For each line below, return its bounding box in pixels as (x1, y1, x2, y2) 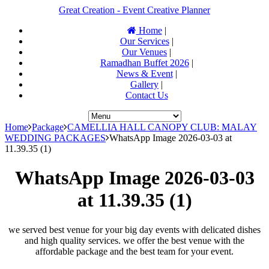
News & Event (116, 68, 173, 79)
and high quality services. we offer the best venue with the (25, 235, 244, 246)
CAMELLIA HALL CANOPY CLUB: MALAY (67, 122, 257, 132)
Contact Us (125, 90, 168, 100)
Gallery (130, 79, 159, 89)
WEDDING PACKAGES (5, 133, 106, 143)
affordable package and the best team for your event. (35, 246, 234, 256)
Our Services (119, 36, 169, 46)
